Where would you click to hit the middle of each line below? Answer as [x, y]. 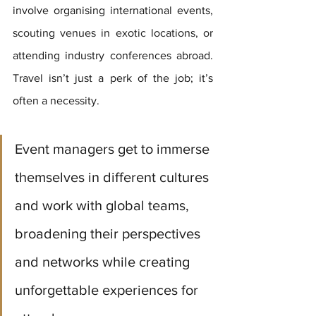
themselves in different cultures [114, 177]
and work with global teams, [104, 206]
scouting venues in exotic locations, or [113, 33]
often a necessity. [57, 101]
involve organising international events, [113, 11]
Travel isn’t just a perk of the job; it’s [113, 78]
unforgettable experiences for [108, 290]
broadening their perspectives [109, 234]
